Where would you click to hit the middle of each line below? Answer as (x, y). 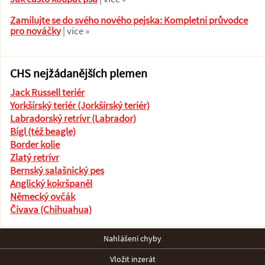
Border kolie (35, 144)
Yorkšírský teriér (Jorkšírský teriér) (80, 105)
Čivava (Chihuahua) (51, 209)
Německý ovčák (43, 196)
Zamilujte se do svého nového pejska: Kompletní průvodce (129, 20)
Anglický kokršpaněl (51, 183)
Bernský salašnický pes (57, 170)
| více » (75, 31)
